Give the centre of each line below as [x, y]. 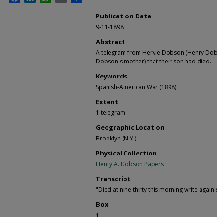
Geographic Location [130, 127]
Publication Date [124, 16]
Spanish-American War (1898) [136, 87]
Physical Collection [126, 153]
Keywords [112, 76]
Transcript [113, 179]
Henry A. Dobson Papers [130, 164]
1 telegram [111, 113]
